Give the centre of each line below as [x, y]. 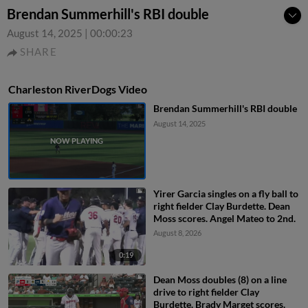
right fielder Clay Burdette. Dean [221, 206]
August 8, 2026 [177, 233]
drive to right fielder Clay [206, 291]
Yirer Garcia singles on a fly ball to [225, 194]
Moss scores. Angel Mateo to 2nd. [224, 219]
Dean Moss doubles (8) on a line [220, 279]
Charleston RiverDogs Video [78, 89]
